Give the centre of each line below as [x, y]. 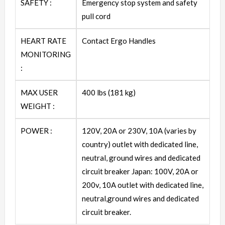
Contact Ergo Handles [119, 40]
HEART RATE [43, 40]
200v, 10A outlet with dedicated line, [143, 185]
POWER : [36, 130]
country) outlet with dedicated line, [140, 144]
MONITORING [46, 54]
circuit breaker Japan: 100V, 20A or [140, 171]
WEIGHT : [38, 106]
